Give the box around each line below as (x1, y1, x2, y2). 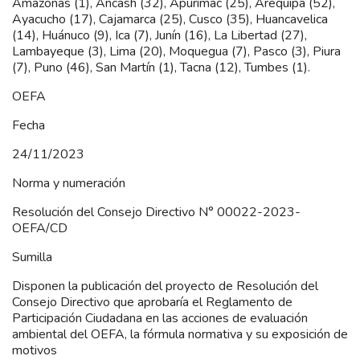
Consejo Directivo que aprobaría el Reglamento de (12, 292, 292, 311)
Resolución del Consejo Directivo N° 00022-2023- (12, 202, 301, 221)
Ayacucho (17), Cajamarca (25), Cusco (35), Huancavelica (12, 10, 328, 28)
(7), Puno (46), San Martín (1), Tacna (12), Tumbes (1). (12, 58, 310, 76)
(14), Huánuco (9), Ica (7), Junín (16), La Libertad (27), (12, 26, 307, 44)
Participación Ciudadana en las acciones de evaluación (12, 309, 308, 327)
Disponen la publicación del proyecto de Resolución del (12, 276, 318, 295)
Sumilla (12, 247, 52, 266)
